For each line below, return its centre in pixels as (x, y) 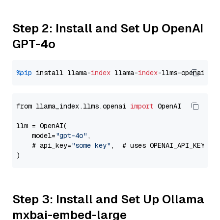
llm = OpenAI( (42, 126)
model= (36, 136)
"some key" (91, 145)
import (142, 106)
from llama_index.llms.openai (73, 106)
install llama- (61, 73)
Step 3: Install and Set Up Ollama (108, 199)
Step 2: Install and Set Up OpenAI (108, 28)
